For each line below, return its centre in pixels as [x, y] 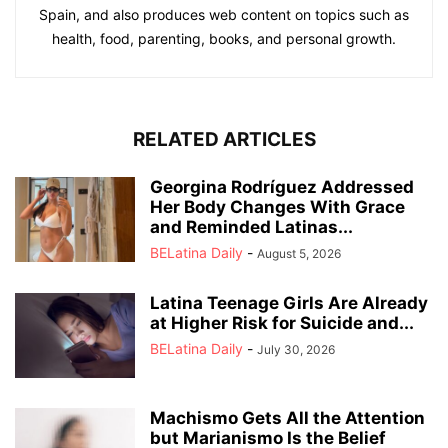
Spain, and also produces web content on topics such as [224, 14]
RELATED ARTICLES [224, 139]
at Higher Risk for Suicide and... [282, 323]
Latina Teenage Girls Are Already [289, 303]
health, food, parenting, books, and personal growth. [224, 38]
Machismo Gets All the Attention [287, 418]
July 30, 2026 [296, 349]
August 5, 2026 [299, 253]
